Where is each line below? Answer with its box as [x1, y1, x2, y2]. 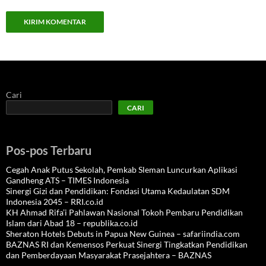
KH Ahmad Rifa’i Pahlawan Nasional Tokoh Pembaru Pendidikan [6, 207, 243, 217]
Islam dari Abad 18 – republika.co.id [6, 218, 138, 228]
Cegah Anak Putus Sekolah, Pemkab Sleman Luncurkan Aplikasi [6, 164, 237, 175]
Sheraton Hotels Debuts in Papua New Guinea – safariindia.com [6, 229, 240, 239]
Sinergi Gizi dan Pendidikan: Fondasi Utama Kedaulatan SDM [6, 186, 230, 196]
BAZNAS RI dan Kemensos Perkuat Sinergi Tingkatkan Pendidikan [6, 239, 248, 249]
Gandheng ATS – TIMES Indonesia [6, 175, 129, 185]
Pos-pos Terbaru [6, 143, 91, 157]
